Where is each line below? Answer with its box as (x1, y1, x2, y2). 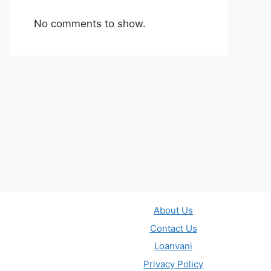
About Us (154, 204, 193, 217)
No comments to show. (34, 18, 146, 30)
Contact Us (149, 222, 197, 234)
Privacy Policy (143, 258, 203, 270)
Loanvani (154, 240, 192, 252)
